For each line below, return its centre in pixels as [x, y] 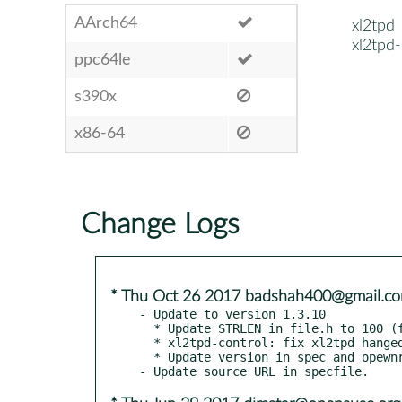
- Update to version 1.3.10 [232, 314]
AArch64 [106, 23]
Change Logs [160, 224]
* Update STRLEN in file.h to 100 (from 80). [146, 328]
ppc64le [103, 60]
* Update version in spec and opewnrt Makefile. [146, 357]
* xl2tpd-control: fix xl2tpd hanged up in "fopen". [146, 342]
